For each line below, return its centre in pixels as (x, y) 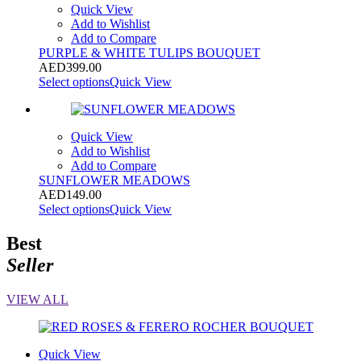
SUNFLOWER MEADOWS (114, 180)
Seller (30, 265)
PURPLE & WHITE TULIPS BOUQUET (149, 52)
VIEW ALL (37, 299)
